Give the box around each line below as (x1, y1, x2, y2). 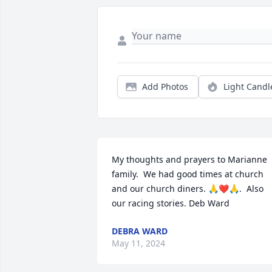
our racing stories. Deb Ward (112, 197, 229, 209)
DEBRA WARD (112, 225, 168, 237)
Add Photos (142, 81, 188, 93)
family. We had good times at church (112, 168, 263, 180)
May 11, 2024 (112, 237, 165, 250)
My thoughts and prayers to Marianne (112, 154, 267, 166)
